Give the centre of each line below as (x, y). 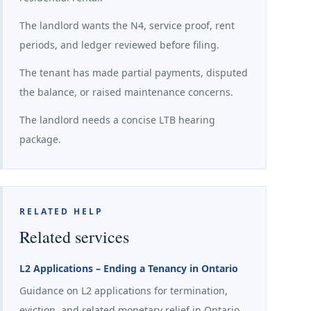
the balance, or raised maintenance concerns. (126, 92)
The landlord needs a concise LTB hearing (117, 120)
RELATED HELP (61, 211)
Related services (74, 237)
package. (40, 139)
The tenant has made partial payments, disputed (134, 73)
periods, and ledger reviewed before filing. (119, 45)
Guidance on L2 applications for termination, (124, 291)
